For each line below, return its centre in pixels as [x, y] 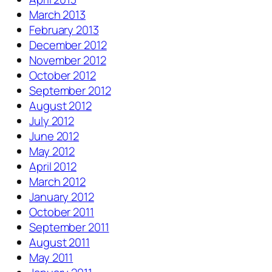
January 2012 [62, 197]
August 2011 [59, 243]
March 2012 [57, 182]
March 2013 [57, 15]
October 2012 [63, 76]
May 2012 [52, 151]
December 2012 [68, 45]
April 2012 [53, 167]
